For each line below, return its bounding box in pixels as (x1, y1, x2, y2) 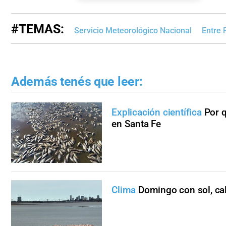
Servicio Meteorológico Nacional (74, 26, 192, 36)
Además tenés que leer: (11, 74, 143, 89)
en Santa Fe (111, 118, 161, 130)
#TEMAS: (11, 22, 64, 37)
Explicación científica (111, 106, 202, 118)
